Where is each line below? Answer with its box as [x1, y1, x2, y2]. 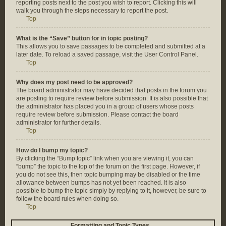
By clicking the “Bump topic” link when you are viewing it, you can [16, 155, 194, 162]
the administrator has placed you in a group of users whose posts [16, 103, 194, 110]
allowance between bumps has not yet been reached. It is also [16, 179, 186, 186]
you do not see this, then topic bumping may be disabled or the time [16, 171, 200, 178]
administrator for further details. [16, 119, 101, 126]
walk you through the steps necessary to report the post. [16, 7, 168, 14]
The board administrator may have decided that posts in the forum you [16, 87, 207, 94]
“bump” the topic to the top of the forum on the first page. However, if [16, 163, 200, 170]
